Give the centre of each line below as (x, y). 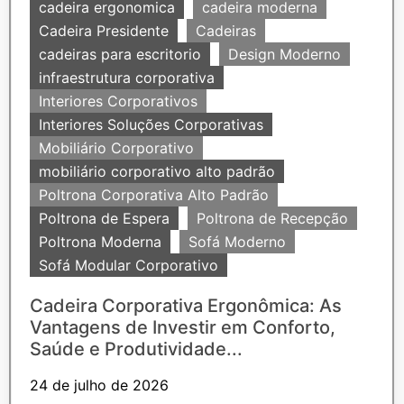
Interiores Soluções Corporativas (151, 124)
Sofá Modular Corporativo (129, 265)
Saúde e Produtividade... (136, 349)
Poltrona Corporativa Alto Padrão (154, 194)
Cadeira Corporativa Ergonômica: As (186, 305)
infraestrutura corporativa (127, 77)
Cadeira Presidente (104, 30)
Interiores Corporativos (118, 101)
